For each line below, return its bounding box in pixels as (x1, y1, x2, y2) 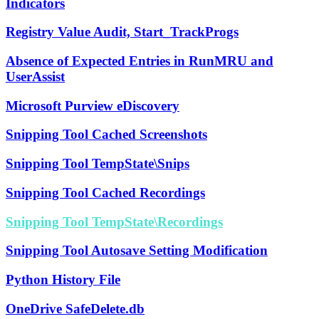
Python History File (6, 272, 120, 287)
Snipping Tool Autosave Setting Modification (6, 243, 268, 258)
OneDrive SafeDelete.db (6, 300, 145, 316)
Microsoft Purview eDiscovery (6, 98, 179, 113)
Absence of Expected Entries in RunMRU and (6, 53, 273, 68)
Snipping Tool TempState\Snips (6, 156, 189, 172)
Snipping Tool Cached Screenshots (6, 127, 207, 142)
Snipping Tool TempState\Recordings (6, 214, 223, 229)
